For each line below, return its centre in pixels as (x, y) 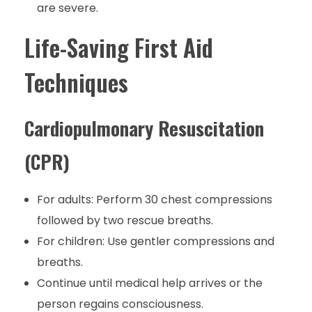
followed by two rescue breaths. (125, 221)
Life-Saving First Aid (119, 48)
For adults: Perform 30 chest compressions (154, 200)
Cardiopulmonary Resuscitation (144, 128)
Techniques (76, 83)
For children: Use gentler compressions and (155, 242)
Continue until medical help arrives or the (149, 283)
